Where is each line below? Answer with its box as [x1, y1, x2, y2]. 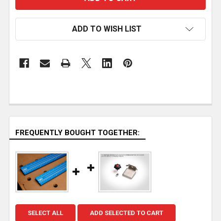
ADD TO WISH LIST [72, 24, 142, 34]
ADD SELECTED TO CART [90, 209, 163, 217]
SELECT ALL [28, 209, 63, 217]
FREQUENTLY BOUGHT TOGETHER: [15, 128, 140, 138]
